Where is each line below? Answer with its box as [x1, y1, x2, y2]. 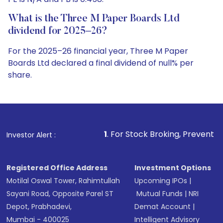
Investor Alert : [6, 130, 56, 140]
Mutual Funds [136, 189, 183, 199]
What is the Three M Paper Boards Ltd [8, 14, 180, 24]
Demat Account [134, 202, 191, 212]
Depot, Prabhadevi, [6, 202, 72, 212]
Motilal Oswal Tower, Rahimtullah [6, 176, 120, 186]
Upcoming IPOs [134, 176, 188, 186]
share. [8, 69, 32, 81]
